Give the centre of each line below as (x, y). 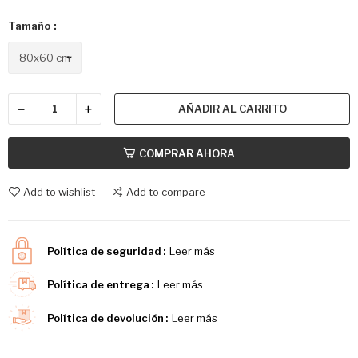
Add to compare (165, 191)
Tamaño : (32, 26)
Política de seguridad (105, 251)
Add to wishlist (59, 191)
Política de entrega (99, 284)
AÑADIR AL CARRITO (232, 109)
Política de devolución (106, 318)
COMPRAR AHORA (187, 153)
